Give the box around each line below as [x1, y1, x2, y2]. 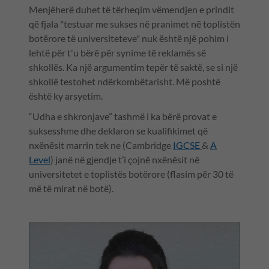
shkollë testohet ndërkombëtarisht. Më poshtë [29, 76, 220, 88]
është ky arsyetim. [29, 90, 103, 102]
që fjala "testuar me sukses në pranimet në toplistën [29, 18, 240, 30]
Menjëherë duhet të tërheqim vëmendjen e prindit [29, 4, 234, 16]
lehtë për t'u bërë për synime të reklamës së [29, 47, 206, 59]
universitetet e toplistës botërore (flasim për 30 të [29, 168, 234, 180]
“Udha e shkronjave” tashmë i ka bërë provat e [29, 110, 217, 122]
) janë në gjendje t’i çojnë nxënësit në [50, 154, 199, 166]
